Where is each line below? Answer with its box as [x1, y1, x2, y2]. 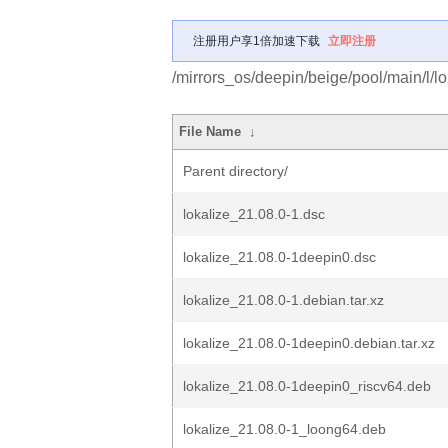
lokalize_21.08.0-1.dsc [183, 206, 325, 222]
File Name [179, 124, 242, 139]
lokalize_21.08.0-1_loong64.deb [183, 421, 386, 437]
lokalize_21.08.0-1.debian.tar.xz [183, 292, 384, 308]
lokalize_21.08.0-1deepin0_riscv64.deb [183, 378, 431, 394]
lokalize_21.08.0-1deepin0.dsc [183, 249, 376, 265]
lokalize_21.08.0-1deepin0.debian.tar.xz [183, 335, 435, 351]
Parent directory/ [183, 163, 288, 179]
